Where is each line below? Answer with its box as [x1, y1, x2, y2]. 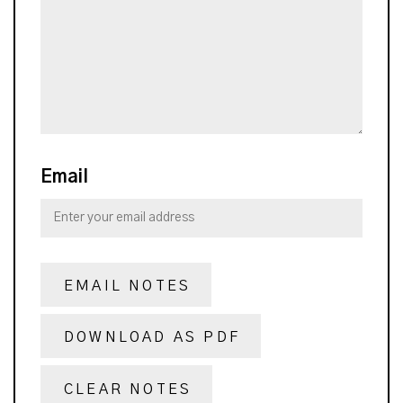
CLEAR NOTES [64, 381, 193, 397]
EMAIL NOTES [64, 279, 192, 294]
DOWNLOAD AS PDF [64, 330, 240, 345]
